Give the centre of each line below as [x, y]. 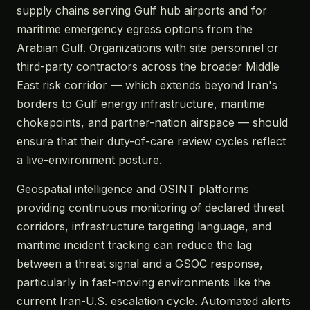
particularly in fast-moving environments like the [144, 282]
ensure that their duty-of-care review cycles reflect [151, 141]
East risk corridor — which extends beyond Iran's [147, 85]
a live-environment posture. [89, 160]
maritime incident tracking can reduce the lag [134, 245]
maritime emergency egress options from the [135, 29]
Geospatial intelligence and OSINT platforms [133, 189]
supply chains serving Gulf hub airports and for [142, 10]
